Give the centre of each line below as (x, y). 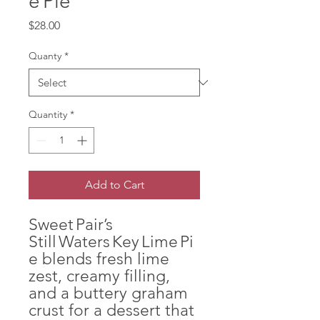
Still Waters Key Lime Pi (111, 242)
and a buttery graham (108, 293)
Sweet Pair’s (71, 225)
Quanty (45, 56)
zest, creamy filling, (99, 276)
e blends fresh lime (99, 259)
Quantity (48, 114)
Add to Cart (114, 185)
